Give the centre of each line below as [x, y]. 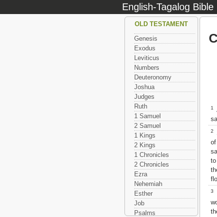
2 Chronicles [152, 164]
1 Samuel [147, 116]
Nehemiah [148, 184]
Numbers [147, 68]
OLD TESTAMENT [161, 24]
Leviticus [147, 58]
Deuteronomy [153, 77]
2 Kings [145, 145]
